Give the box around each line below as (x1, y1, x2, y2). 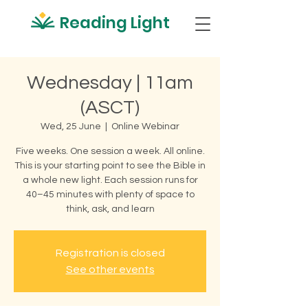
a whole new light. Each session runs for (22, 175, 198, 185)
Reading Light (60, 12, 170, 34)
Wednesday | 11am (27, 73, 193, 93)
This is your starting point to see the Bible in (14, 161, 206, 170)
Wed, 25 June (41, 122, 101, 131)
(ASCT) (80, 98, 140, 118)
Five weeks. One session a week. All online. (15, 146, 205, 156)
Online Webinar (111, 122, 179, 131)
